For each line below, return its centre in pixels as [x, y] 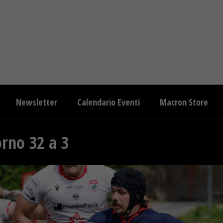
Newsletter [37, 102]
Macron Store [184, 102]
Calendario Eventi [109, 102]
